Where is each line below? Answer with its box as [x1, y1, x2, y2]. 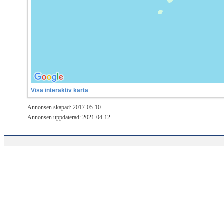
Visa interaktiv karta [31, 86, 88, 94]
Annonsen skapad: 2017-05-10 [27, 103, 101, 111]
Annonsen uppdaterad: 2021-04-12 [27, 113, 110, 121]
